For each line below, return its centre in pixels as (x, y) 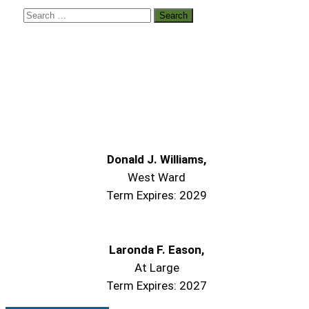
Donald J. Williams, (157, 160)
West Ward (157, 178)
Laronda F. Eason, (157, 250)
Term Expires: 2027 (157, 286)
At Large (157, 268)
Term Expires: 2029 (157, 196)
